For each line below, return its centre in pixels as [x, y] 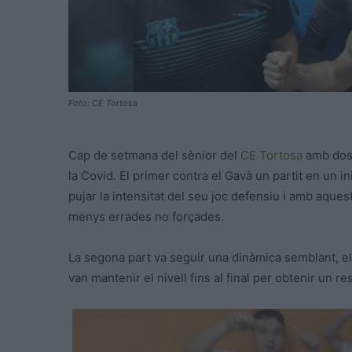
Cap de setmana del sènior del [154, 156]
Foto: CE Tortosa [103, 103]
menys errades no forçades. [146, 217]
